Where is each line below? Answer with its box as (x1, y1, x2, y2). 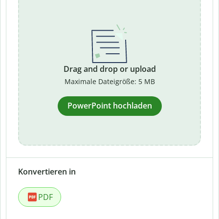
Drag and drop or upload (63, 63, 156, 74)
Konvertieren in (18, 166, 76, 177)
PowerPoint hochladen (67, 100, 152, 111)
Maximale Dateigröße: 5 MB (64, 76, 155, 86)
